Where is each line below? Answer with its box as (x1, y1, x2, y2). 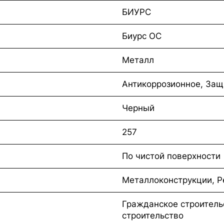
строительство (122, 210, 183, 220)
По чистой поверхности (122, 150, 220, 161)
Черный (122, 102, 154, 113)
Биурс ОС (122, 30, 161, 41)
